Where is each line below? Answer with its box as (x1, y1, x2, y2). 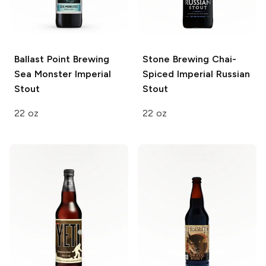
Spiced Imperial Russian (142, 68, 250, 80)
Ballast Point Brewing (14, 53, 109, 65)
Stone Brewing (142, 53, 209, 65)
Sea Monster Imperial (14, 68, 111, 80)
